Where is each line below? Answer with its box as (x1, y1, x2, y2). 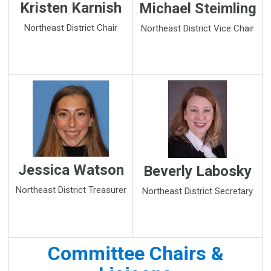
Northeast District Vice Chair (141, 22, 254, 34)
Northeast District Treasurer (15, 184, 126, 196)
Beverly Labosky (143, 163, 252, 180)
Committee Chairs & (47, 242, 224, 266)
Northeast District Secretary (142, 186, 253, 197)
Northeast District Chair (24, 22, 117, 34)
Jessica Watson (18, 162, 124, 179)
